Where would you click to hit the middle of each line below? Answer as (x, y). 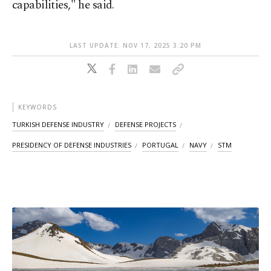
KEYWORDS (38, 107)
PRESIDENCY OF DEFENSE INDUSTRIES (72, 145)
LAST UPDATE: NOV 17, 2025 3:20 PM (135, 46)
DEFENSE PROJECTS (145, 125)
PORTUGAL (160, 145)
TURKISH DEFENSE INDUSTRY (58, 125)
